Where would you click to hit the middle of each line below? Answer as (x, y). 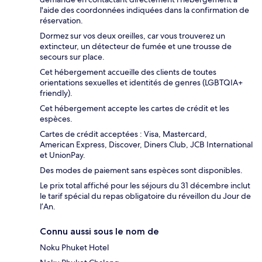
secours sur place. (72, 56)
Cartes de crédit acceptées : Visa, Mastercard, (123, 134)
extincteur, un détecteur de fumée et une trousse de (136, 46)
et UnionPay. (63, 155)
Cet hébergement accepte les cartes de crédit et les (135, 108)
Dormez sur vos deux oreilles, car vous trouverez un (132, 35)
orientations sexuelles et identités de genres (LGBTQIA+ (141, 82)
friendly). (56, 93)
